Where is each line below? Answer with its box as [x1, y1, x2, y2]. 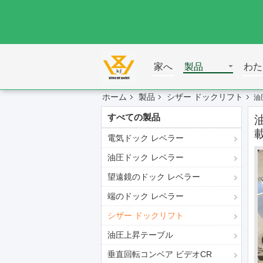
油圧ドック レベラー [107, 153, 184, 162]
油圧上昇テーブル [107, 230, 173, 240]
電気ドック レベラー [107, 133, 184, 143]
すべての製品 [107, 112, 160, 122]
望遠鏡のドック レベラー [107, 172, 200, 181]
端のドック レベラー [107, 191, 184, 201]
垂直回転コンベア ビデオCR [107, 249, 212, 259]
